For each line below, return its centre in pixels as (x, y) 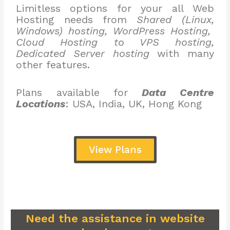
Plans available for (79, 93)
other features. (53, 65)
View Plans (115, 150)
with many (181, 54)
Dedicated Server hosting (83, 54)
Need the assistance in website (115, 219)
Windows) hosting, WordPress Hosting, (115, 31)
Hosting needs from (76, 20)
